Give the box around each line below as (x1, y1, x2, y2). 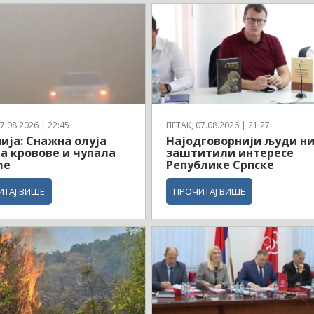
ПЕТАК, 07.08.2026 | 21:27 (166, 119, 271, 132)
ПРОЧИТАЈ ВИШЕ (173, 185, 246, 198)
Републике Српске (166, 157, 275, 173)
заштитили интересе (166, 145, 294, 161)
